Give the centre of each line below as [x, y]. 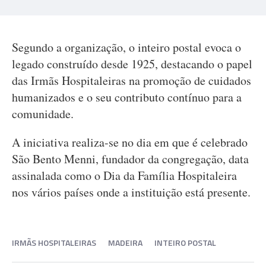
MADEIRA [125, 243]
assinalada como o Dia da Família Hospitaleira [124, 175]
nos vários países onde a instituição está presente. [131, 192]
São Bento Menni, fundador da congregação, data [130, 159]
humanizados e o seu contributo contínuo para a [127, 97]
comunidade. [43, 114]
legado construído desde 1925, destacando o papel [132, 64]
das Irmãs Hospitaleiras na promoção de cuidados [132, 80]
